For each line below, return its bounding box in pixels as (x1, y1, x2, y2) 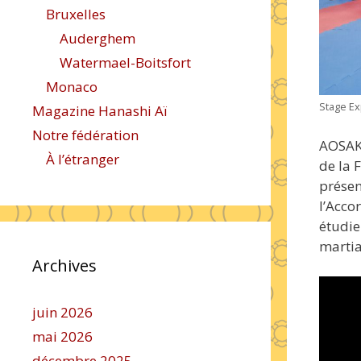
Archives (32, 255, 97, 276)
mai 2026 (32, 327, 93, 346)
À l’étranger (46, 150, 119, 168)
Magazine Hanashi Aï (32, 102, 167, 120)
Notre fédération (32, 126, 139, 144)
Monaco (46, 77, 98, 96)
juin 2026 (32, 303, 93, 322)
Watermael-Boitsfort (60, 53, 191, 72)
